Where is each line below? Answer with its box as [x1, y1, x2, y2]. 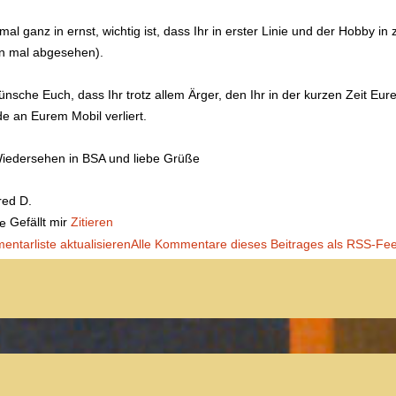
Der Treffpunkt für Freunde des [3, 352, 393, 384]
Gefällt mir [6, 214, 71, 229]
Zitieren [71, 214, 113, 229]
